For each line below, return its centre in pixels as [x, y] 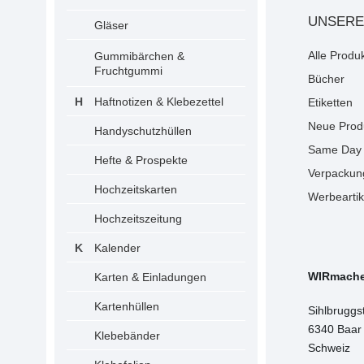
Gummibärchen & [139, 56]
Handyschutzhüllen [143, 131]
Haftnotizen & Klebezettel [159, 102]
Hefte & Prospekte [141, 160]
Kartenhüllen [127, 306]
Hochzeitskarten [136, 189]
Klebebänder [127, 336]
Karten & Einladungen [150, 277]
